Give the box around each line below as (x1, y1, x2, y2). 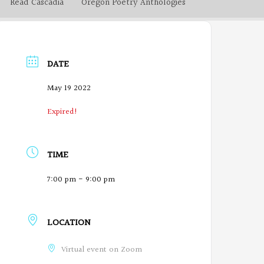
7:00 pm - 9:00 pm (47, 173, 115, 186)
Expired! (47, 105, 78, 118)
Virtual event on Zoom (61, 243, 143, 256)
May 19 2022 (47, 82, 91, 95)
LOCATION (47, 216, 91, 230)
